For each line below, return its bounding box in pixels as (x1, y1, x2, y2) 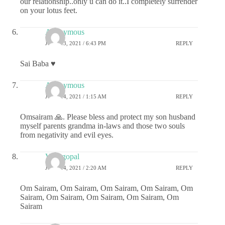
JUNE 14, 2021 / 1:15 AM (45, 93, 106, 99)
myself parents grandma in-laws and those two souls (20, 122, 185, 131)
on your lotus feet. (20, 6, 77, 15)
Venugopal (45, 152, 79, 161)
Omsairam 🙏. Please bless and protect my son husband (20, 113, 195, 122)
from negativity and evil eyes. (20, 131, 114, 140)
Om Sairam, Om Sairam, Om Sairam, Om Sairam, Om (20, 184, 193, 193)
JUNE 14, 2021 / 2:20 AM (45, 164, 106, 171)
